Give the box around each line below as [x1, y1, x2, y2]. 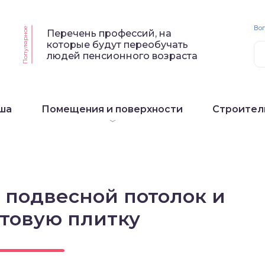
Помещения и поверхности [41, 104, 183, 115]
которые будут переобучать [47, 38, 189, 50]
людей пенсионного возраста [47, 50, 198, 62]
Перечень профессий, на [47, 27, 172, 39]
